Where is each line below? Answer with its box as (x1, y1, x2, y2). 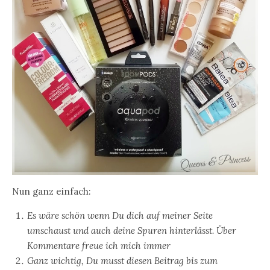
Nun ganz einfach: (12, 185, 91, 197)
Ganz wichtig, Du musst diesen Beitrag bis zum (27, 254, 218, 266)
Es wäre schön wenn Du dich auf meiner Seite (27, 209, 213, 221)
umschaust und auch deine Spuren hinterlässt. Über (27, 224, 236, 236)
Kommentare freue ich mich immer (27, 239, 171, 251)
